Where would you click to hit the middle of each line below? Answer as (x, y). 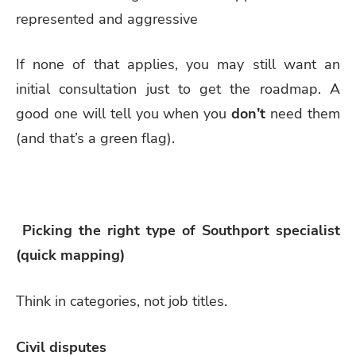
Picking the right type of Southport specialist (178, 231)
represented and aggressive (107, 19)
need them (303, 114)
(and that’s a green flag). (95, 139)
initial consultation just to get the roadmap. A (178, 89)
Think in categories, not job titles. (122, 301)
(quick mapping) (70, 255)
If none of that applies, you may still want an (178, 65)
